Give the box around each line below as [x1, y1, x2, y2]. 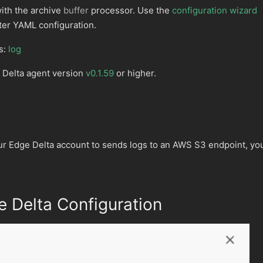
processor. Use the [89, 5, 172, 16]
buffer [63, 5, 89, 16]
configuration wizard [172, 5, 257, 16]
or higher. [114, 68, 156, 79]
